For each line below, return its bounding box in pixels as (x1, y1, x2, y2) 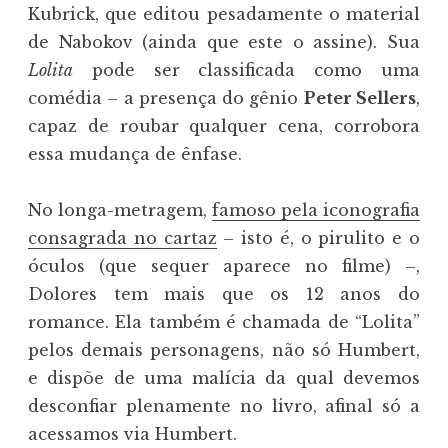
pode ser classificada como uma (73, 60, 420, 81)
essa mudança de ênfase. (28, 144, 242, 165)
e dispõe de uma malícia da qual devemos (28, 368, 420, 389)
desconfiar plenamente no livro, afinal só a (28, 396, 420, 417)
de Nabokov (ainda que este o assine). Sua (28, 32, 420, 53)
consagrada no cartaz (28, 228, 217, 249)
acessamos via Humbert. (28, 424, 237, 445)
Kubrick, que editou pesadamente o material (28, 4, 420, 25)
